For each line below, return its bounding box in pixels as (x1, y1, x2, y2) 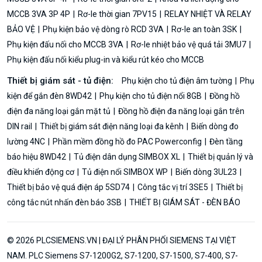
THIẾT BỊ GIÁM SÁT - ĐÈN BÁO (127, 197, 240, 207)
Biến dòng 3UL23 (174, 167, 239, 177)
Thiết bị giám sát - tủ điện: (7, 75, 116, 86)
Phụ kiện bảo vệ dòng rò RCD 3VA (41, 24, 166, 34)
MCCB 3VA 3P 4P (7, 9, 72, 19)
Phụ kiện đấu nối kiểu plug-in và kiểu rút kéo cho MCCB (7, 54, 204, 64)
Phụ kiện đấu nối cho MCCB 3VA (7, 39, 125, 49)
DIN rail (7, 121, 34, 131)
